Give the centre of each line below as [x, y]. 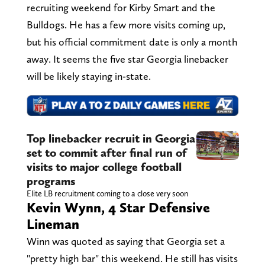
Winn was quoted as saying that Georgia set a [125, 241]
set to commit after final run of [106, 153]
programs [51, 181]
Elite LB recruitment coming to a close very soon [107, 194]
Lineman [53, 224]
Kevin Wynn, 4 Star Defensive [118, 208]
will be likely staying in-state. [88, 76]
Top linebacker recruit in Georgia [111, 139]
